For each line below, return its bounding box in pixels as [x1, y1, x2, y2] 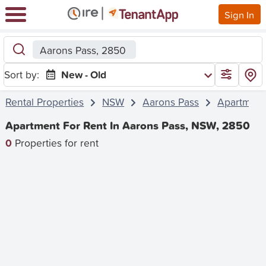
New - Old [61, 66, 107, 82]
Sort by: [4, 66, 40, 82]
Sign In [224, 7, 255, 21]
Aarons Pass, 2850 [39, 42, 126, 58]
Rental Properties [5, 94, 84, 109]
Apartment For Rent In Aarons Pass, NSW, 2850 [5, 118, 251, 134]
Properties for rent [12, 135, 99, 150]
